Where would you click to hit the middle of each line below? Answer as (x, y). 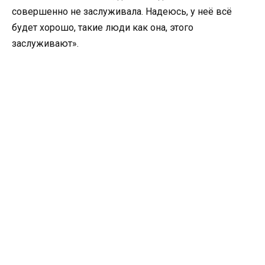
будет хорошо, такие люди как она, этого (103, 27)
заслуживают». (45, 43)
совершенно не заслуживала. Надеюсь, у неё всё (122, 11)
